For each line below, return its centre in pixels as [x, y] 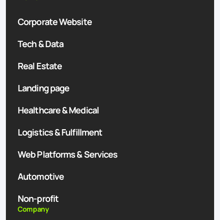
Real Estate [40, 66]
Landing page [44, 88]
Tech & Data [41, 44]
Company [33, 209]
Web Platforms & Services [68, 154]
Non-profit [38, 199]
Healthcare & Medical [58, 110]
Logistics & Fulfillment [60, 132]
